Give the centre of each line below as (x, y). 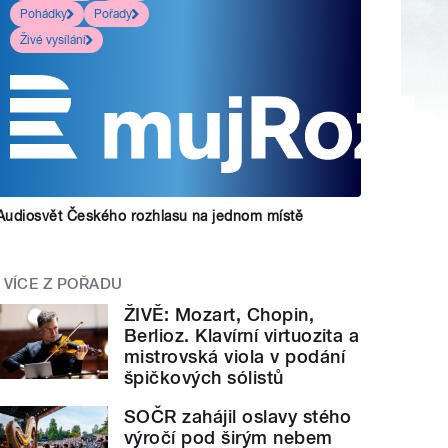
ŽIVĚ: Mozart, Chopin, (219, 315)
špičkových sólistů (204, 378)
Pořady (113, 14)
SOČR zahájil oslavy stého (238, 417)
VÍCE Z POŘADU (63, 284)
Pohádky (44, 14)
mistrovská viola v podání (235, 357)
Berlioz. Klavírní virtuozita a (242, 336)
